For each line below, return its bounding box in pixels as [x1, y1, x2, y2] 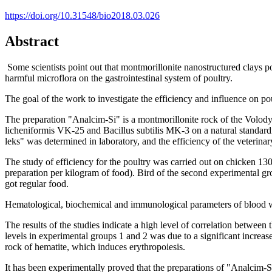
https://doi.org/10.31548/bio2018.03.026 [5, 10, 160, 21]
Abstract [5, 33, 59, 49]
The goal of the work [5, 93, 86, 104]
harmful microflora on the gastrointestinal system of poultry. [5, 72, 233, 83]
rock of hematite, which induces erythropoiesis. [5, 241, 185, 252]
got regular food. [5, 178, 69, 189]
